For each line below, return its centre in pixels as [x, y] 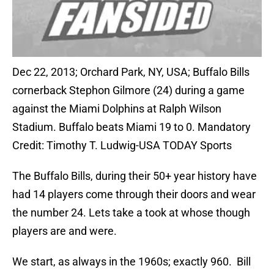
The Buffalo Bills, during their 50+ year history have [135, 176]
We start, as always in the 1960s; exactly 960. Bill [131, 262]
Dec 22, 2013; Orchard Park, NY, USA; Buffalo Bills [131, 72]
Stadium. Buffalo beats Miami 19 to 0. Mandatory [131, 127]
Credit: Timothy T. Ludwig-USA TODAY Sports [122, 146]
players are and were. [65, 231]
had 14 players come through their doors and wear [134, 194]
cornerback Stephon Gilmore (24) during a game [128, 91]
